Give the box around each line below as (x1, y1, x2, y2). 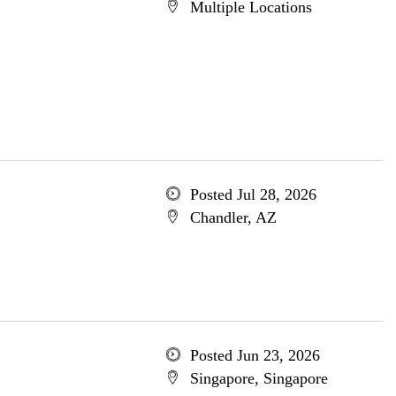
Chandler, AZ (189, 209, 277, 226)
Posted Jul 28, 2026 (189, 186, 316, 203)
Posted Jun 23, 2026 (189, 346, 320, 364)
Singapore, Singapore (189, 369, 328, 387)
